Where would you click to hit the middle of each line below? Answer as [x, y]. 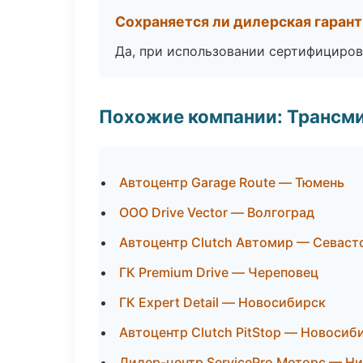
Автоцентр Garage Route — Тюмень [232, 182]
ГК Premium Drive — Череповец [219, 272]
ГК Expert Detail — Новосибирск [222, 302]
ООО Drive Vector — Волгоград [217, 212]
